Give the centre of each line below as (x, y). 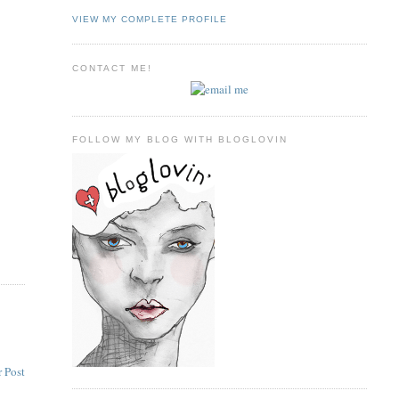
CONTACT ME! (112, 68)
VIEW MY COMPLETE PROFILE (149, 19)
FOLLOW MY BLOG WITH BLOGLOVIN (180, 140)
